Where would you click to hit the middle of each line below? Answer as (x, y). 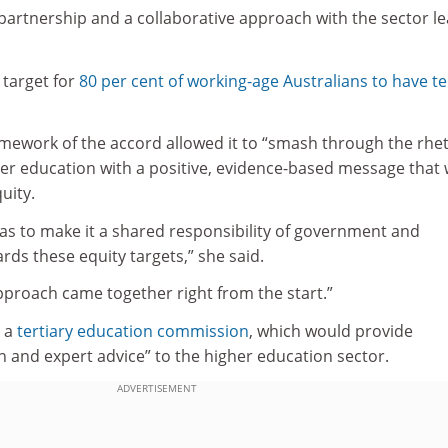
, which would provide (331, 330)
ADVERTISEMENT (156, 388)
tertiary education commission (133, 330)
